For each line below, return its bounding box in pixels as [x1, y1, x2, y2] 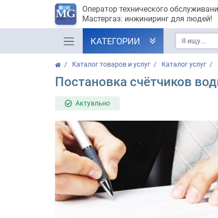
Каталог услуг [161, 60, 206, 68]
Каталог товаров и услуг [72, 60, 150, 68]
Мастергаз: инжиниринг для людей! [82, 14, 212, 23]
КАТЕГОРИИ [90, 36, 140, 46]
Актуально [75, 99, 110, 107]
